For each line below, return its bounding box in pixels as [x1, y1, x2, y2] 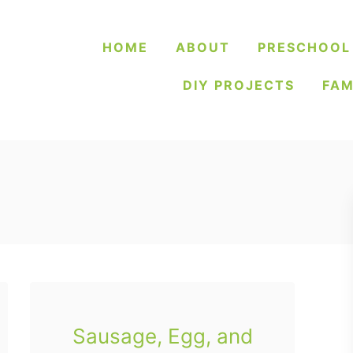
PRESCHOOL [258, 39, 351, 55]
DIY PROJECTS [183, 77, 295, 93]
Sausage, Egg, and [72, 324, 253, 348]
